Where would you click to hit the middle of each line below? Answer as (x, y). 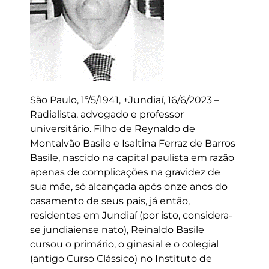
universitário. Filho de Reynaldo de (113, 129)
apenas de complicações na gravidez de (125, 172)
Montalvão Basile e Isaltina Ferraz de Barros (133, 143)
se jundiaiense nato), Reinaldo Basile (117, 230)
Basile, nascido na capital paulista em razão (132, 158)
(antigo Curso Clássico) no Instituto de (121, 258)
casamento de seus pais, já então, (110, 201)
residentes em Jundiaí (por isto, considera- (131, 215)
